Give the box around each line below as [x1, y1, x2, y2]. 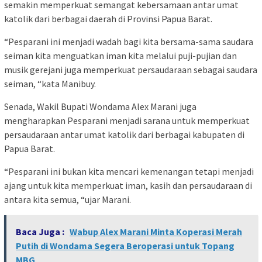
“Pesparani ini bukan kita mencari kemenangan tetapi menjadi [4, 166, 254, 178]
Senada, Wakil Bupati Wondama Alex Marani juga [4, 101, 196, 113]
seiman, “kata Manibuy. [4, 78, 96, 90]
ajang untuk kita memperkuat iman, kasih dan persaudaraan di [4, 180, 252, 192]
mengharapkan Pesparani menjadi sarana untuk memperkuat [4, 115, 250, 127]
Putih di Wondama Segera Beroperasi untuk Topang [16, 240, 235, 252]
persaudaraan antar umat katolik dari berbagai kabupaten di [4, 129, 244, 141]
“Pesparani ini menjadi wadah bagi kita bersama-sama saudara [4, 36, 253, 48]
